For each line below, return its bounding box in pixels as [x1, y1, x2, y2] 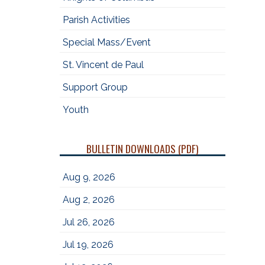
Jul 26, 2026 [62, 216, 115, 228]
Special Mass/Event [62, 37, 151, 48]
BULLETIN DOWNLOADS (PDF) [86, 141, 199, 156]
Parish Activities [62, 14, 130, 25]
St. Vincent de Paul [62, 59, 144, 70]
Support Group [62, 82, 128, 93]
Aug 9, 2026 [62, 172, 115, 183]
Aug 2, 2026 [62, 194, 115, 205]
